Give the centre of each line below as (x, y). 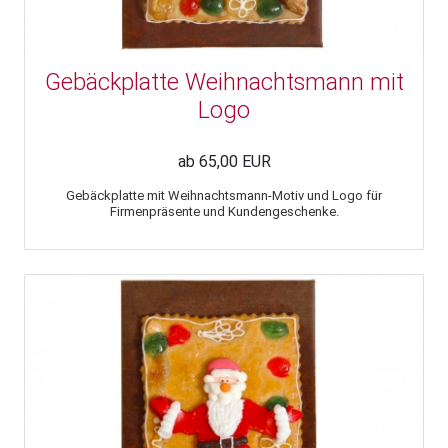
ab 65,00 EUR (224, 161)
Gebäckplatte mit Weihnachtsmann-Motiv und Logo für (224, 195)
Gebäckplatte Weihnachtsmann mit (224, 81)
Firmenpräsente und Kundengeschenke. (224, 211)
